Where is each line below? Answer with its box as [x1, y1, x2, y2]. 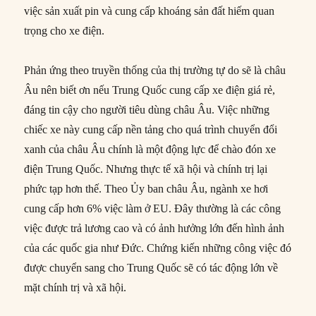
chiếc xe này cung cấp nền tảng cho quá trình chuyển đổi [24, 123, 278, 136]
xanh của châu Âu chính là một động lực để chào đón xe [24, 143, 276, 156]
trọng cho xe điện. [24, 25, 105, 37]
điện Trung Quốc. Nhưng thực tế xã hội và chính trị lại [24, 163, 268, 176]
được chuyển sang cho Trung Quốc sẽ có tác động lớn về [24, 262, 279, 274]
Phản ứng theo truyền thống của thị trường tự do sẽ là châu [24, 64, 286, 77]
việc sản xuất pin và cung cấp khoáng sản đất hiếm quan [24, 5, 275, 18]
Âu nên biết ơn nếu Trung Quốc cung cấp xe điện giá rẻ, [24, 84, 276, 97]
